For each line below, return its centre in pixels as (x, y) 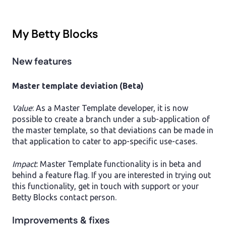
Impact (24, 164)
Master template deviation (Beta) (78, 86)
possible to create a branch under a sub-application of (111, 119)
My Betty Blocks (55, 35)
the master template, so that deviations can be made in (113, 130)
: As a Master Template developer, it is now (110, 108)
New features (42, 62)
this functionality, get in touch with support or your (105, 186)
